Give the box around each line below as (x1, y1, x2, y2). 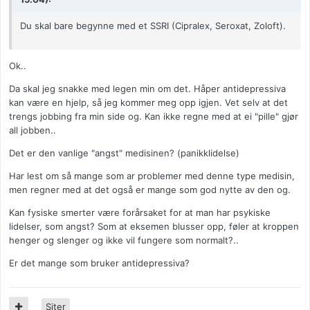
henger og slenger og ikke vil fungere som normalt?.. (9, 235, 239, 246)
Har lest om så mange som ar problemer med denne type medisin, (9, 170, 295, 182)
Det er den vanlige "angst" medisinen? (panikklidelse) (9, 147, 239, 159)
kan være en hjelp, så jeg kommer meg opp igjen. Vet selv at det (9, 97, 288, 109)
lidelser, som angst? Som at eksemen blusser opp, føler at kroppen (9, 221, 299, 232)
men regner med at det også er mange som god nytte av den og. (9, 184, 291, 196)
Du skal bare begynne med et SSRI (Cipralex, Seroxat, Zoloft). (20, 20, 286, 32)
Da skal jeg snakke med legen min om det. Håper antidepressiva (9, 83, 286, 95)
